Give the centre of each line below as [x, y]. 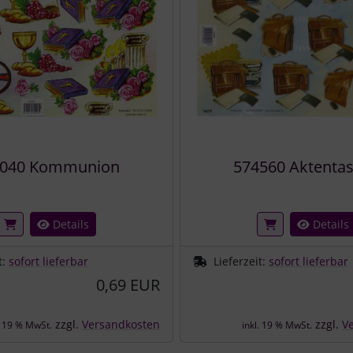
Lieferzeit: [241, 261]
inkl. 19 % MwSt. [277, 325]
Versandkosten [121, 324]
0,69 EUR [128, 284]
